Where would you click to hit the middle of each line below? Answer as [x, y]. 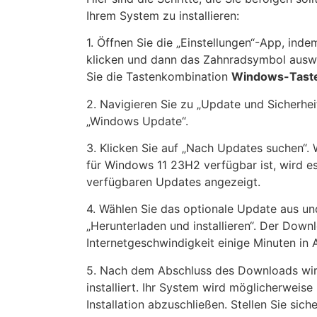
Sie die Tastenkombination [159, 77]
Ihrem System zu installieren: [163, 15]
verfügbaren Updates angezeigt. [173, 181]
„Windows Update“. [137, 121]
